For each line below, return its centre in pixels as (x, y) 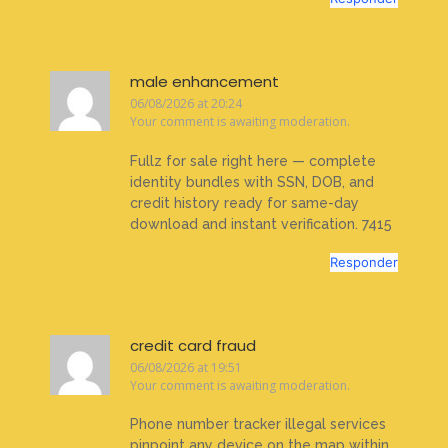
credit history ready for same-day (244, 202)
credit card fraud (193, 346)
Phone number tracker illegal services (258, 424)
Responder (364, 262)
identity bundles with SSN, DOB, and (252, 181)
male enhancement (204, 82)
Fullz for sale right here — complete (253, 160)
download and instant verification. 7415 (261, 223)
